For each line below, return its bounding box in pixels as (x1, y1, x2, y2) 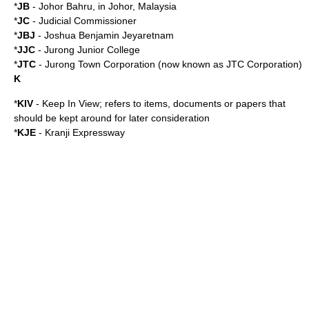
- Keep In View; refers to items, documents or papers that (33, 98, 286, 109)
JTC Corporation (226, 59, 299, 70)
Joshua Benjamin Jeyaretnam (44, 30, 174, 41)
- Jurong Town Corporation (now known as (36, 59, 226, 70)
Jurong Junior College (44, 44, 140, 55)
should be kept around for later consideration (14, 112, 210, 123)
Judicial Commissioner (39, 15, 137, 26)
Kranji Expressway (45, 127, 125, 138)
